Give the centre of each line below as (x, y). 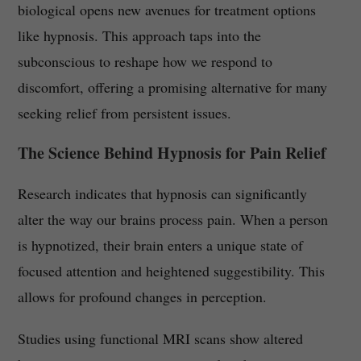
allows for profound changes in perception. (142, 297)
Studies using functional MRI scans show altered (160, 339)
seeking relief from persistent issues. (124, 113)
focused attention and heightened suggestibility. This (171, 271)
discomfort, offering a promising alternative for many (172, 87)
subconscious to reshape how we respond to (145, 62)
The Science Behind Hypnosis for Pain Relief (172, 153)
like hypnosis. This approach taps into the (139, 36)
